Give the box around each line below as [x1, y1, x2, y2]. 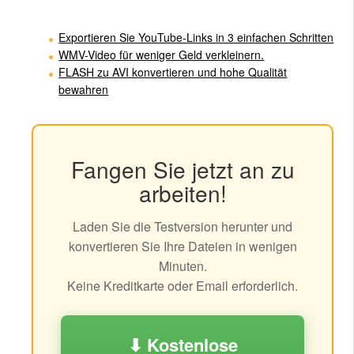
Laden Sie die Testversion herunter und [73, 217, 292, 236]
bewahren [58, 81, 109, 98]
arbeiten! [138, 177, 227, 209]
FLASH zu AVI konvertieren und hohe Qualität [58, 64, 288, 81]
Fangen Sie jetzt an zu [70, 153, 295, 186]
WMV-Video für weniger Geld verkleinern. [58, 47, 265, 63]
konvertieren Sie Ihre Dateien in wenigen [68, 237, 297, 256]
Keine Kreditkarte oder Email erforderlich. [67, 277, 298, 296]
